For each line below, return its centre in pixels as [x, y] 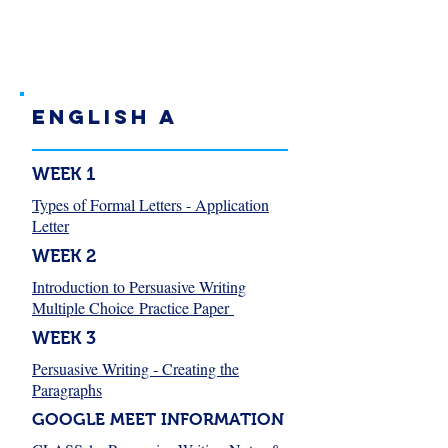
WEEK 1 [64, 174]
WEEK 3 [64, 338]
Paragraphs [67, 389]
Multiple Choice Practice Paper [133, 307]
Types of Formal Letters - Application [150, 204]
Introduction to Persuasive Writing [139, 286]
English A [105, 116]
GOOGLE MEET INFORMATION [158, 419]
